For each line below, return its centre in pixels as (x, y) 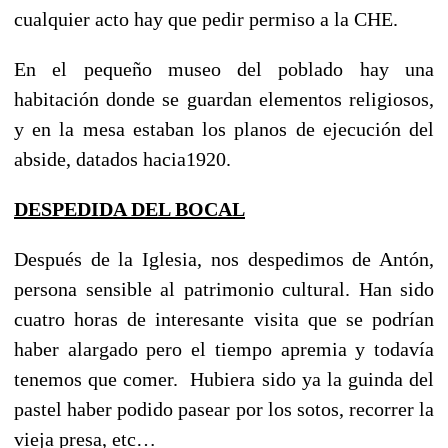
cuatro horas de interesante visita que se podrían (224, 318)
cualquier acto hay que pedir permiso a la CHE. (206, 18)
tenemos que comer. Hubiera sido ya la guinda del (224, 378)
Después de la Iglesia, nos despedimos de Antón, (224, 258)
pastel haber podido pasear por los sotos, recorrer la (224, 408)
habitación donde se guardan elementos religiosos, (224, 98)
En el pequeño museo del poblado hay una (224, 68)
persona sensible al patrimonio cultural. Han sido (224, 288)
